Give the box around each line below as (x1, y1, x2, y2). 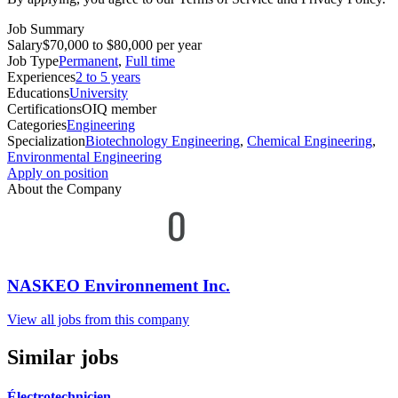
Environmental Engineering (7, 148, 162, 164)
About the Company (7, 180, 122, 196)
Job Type (7, 52, 59, 68)
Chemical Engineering (247, 132, 372, 148)
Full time (125, 52, 175, 68)
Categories (7, 116, 67, 132)
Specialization (7, 132, 85, 148)
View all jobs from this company (7, 312, 189, 328)
